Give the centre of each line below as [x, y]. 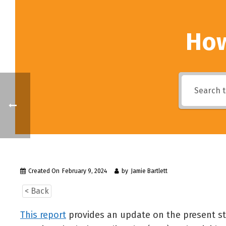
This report [43, 215]
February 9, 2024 [84, 171]
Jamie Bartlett [149, 171]
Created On [44, 171]
